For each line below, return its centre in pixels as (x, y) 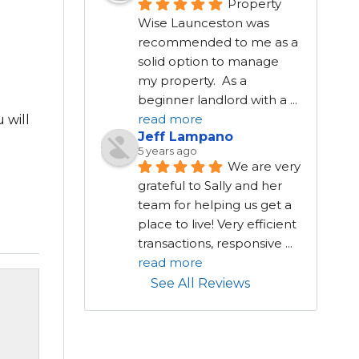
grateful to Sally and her (210, 186)
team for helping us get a (214, 205)
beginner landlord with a (214, 100)
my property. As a (192, 81)
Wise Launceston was (203, 23)
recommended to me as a (218, 42)
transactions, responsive (211, 244)
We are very (264, 167)
